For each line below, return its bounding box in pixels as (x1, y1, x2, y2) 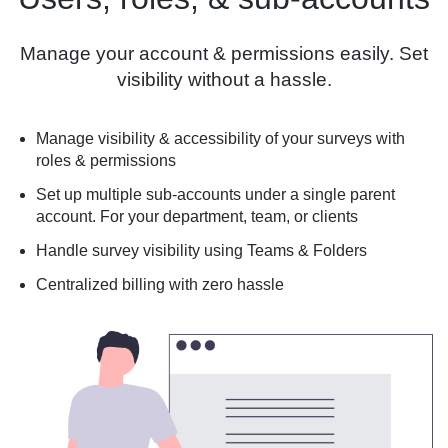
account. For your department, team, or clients (36, 208, 358, 226)
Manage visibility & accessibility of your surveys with (36, 130, 405, 148)
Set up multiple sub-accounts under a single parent (36, 186, 395, 204)
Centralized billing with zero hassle (36, 276, 284, 294)
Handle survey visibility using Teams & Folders (36, 242, 367, 260)
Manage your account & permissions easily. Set (20, 43, 428, 65)
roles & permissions (36, 152, 176, 170)
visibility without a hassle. (116, 69, 332, 91)
